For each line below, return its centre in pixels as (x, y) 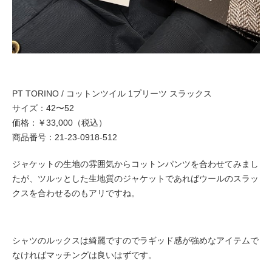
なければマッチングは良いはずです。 (84, 255)
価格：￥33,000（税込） (59, 123)
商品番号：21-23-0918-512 (65, 138)
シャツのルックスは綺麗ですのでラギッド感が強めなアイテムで (135, 241)
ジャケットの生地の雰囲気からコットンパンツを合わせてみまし (135, 164)
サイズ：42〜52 (43, 108)
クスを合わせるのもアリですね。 (76, 193)
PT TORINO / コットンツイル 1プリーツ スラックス (112, 94)
